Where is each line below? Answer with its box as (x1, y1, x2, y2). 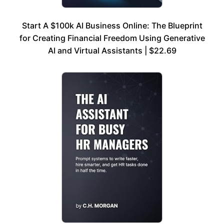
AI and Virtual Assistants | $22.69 (47, 45, 176, 55)
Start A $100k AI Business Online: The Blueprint (21, 20, 202, 30)
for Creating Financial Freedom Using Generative (19, 32, 205, 43)
